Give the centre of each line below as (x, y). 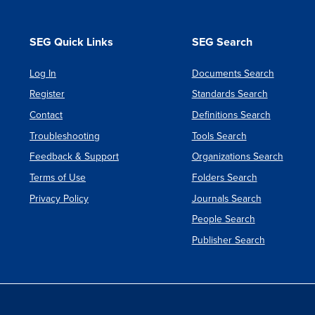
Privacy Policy (59, 198)
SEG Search (222, 42)
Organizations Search (237, 157)
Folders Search (224, 178)
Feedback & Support (74, 157)
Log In (43, 73)
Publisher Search (228, 240)
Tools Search (219, 136)
